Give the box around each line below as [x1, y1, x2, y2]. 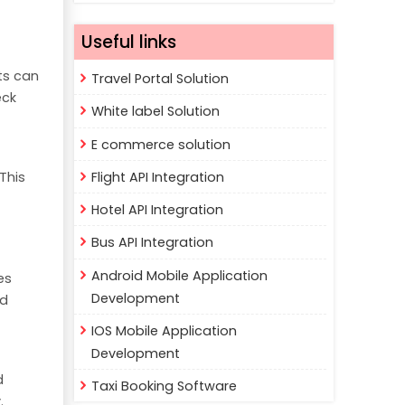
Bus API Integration [90, 233, 213, 252]
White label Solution [90, 102, 220, 121]
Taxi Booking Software [90, 377, 237, 396]
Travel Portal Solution [90, 70, 229, 89]
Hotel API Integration [90, 201, 223, 220]
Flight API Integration [90, 167, 224, 186]
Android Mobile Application [90, 266, 268, 285]
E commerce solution [90, 135, 231, 154]
